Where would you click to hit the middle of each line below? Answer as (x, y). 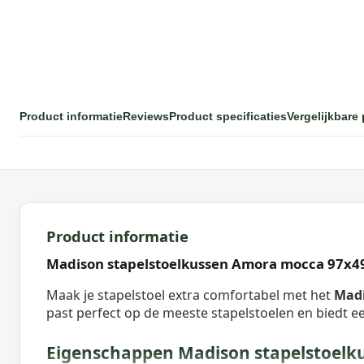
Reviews (146, 116)
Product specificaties (228, 116)
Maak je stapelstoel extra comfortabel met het (190, 295)
